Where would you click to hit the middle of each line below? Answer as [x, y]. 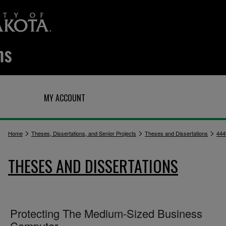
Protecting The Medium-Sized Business [106, 213]
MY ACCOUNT [65, 98]
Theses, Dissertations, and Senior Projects [84, 133]
